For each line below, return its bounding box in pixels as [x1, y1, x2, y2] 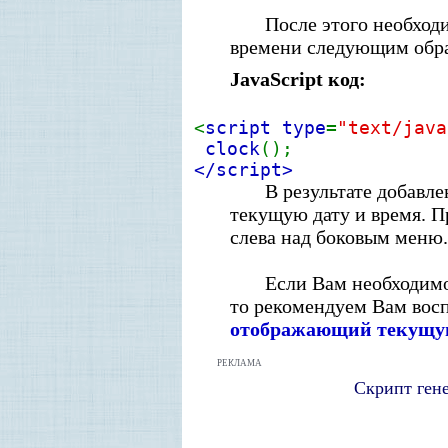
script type [205, 117, 326, 138]
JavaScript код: [230, 68, 366, 90]
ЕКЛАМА [222, 358, 262, 368]
